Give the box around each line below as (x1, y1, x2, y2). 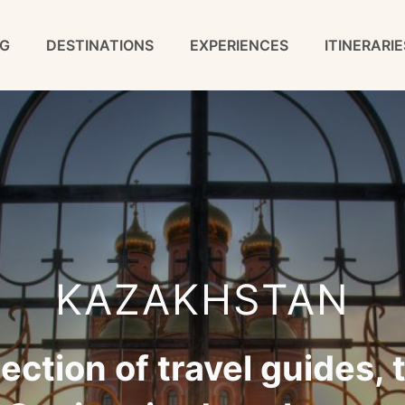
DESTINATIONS (46, 36, 154, 55)
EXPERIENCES (190, 36, 288, 55)
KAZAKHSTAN (55, 274, 350, 325)
